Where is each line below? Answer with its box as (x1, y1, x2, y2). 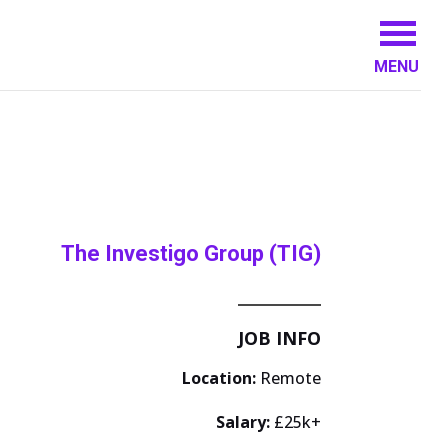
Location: (182, 366, 260, 389)
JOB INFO (238, 325, 321, 350)
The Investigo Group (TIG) (61, 240, 321, 266)
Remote (260, 366, 321, 389)
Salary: (216, 410, 274, 433)
